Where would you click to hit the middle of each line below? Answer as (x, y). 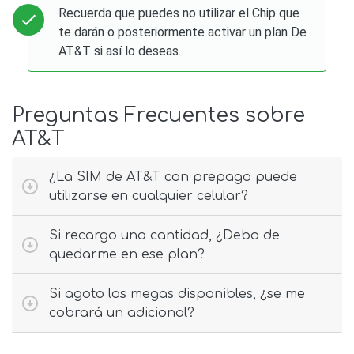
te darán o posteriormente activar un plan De (183, 32)
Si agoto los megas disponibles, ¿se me (177, 294)
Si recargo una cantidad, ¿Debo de (164, 236)
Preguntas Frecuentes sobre (158, 116)
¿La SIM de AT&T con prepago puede (173, 177)
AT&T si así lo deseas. (120, 51)
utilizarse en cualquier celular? (149, 196)
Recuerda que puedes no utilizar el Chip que (179, 13)
